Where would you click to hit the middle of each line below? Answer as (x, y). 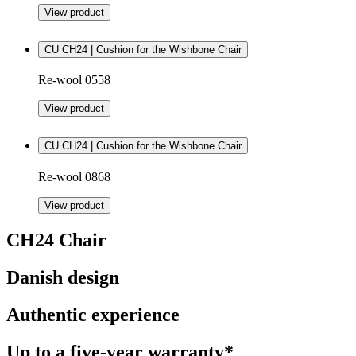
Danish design (63, 278)
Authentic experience (93, 315)
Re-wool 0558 (74, 80)
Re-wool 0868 (74, 177)
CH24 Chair (56, 240)
